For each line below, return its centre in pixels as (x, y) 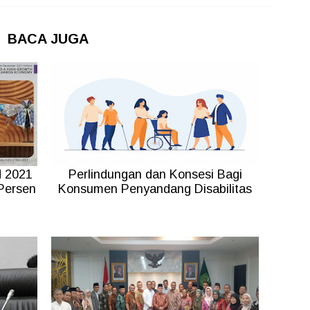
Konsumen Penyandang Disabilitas (155, 189)
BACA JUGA (48, 39)
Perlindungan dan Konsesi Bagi (155, 175)
